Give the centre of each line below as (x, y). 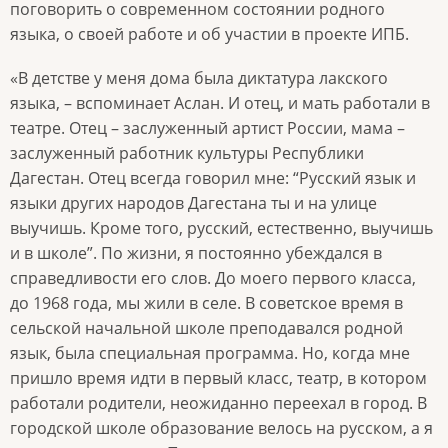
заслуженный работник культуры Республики (187, 153)
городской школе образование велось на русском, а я (221, 428)
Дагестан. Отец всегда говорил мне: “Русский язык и (213, 178)
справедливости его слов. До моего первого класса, (213, 278)
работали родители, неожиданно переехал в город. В (218, 403)
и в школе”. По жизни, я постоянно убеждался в (196, 253)
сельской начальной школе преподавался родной (206, 328)
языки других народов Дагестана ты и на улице (193, 203)
